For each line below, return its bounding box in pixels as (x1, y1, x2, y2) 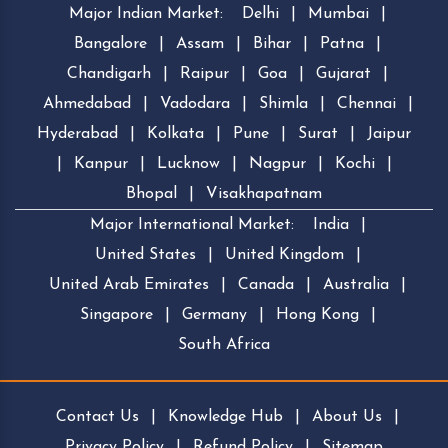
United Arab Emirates (49, 276, 209, 293)
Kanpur (73, 155, 128, 172)
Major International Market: (89, 216, 294, 233)
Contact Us (56, 408, 139, 425)
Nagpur (248, 155, 306, 172)
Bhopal (126, 185, 177, 202)
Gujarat (316, 65, 371, 82)
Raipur (180, 65, 229, 82)
